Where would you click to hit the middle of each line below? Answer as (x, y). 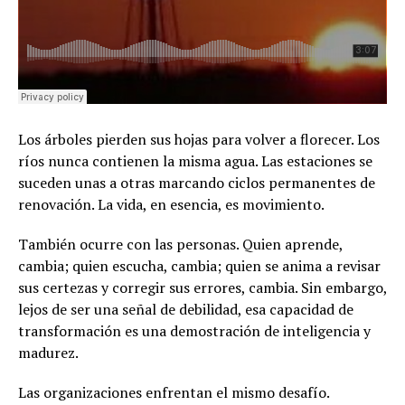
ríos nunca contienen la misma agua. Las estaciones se (195, 160)
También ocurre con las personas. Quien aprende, (180, 244)
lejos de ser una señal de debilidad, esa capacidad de (186, 309)
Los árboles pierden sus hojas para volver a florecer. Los (199, 139)
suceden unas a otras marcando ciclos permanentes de (197, 182)
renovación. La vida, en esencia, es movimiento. (171, 204)
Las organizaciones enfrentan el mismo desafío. (174, 392)
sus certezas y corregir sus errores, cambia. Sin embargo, (202, 287)
